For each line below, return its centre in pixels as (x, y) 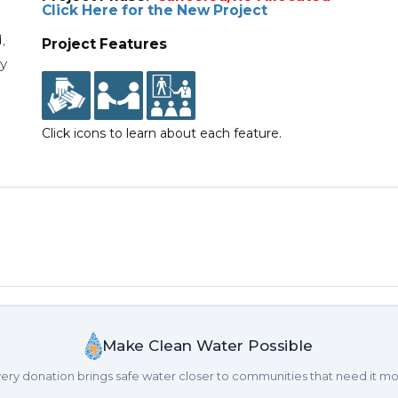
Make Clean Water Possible (207, 345)
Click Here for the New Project (155, 10)
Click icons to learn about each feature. (162, 133)
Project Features (105, 44)
